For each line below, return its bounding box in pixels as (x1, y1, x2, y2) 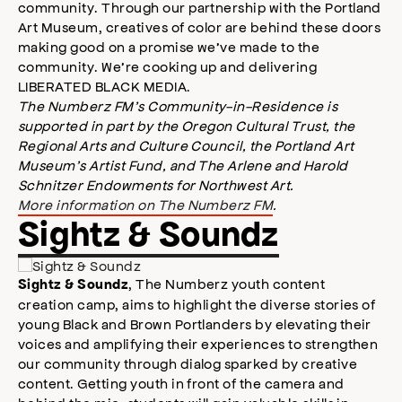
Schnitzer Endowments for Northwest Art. (18, 176, 294, 194)
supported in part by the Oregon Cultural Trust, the (18, 117, 355, 135)
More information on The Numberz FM (18, 196, 274, 214)
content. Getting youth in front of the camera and (18, 374, 345, 392)
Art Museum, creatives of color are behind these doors (18, 18, 381, 36)
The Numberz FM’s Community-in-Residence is (18, 97, 338, 115)
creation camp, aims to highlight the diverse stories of (18, 295, 376, 313)
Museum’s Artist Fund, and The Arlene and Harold (18, 156, 348, 174)
